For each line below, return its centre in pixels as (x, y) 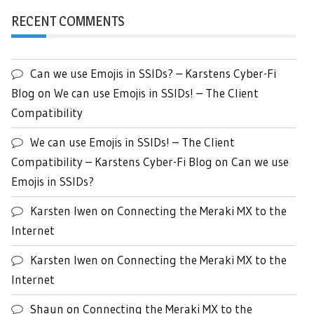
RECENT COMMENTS (68, 21)
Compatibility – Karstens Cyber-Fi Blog (112, 161)
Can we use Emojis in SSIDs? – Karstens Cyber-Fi (153, 73)
